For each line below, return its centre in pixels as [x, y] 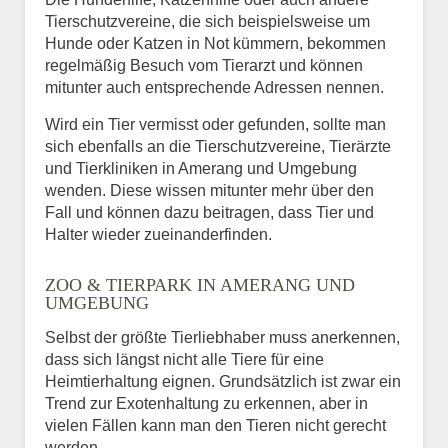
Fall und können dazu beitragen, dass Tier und [209, 212]
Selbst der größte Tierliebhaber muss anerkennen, [222, 337]
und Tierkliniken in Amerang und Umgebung [201, 168]
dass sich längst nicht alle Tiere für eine [184, 359]
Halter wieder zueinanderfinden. [158, 234]
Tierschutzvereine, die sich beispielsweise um [207, 21]
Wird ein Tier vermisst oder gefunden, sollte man [215, 124]
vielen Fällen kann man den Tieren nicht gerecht [215, 425]
